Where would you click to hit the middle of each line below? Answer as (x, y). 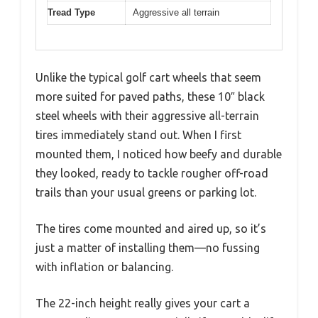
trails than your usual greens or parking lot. (146, 192)
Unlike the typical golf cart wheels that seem (148, 77)
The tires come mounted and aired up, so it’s (151, 228)
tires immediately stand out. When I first (138, 135)
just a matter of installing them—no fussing (148, 247)
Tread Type (71, 12)
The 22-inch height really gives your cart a (143, 303)
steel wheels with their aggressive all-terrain (147, 115)
